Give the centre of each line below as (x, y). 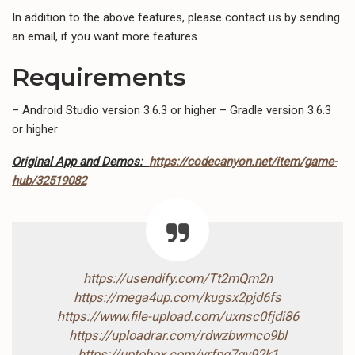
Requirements (99, 77)
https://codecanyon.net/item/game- (243, 161)
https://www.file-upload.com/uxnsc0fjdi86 (177, 316)
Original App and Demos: (80, 161)
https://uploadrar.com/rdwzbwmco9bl (177, 335)
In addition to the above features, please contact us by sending (176, 17)
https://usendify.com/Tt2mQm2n (177, 278)
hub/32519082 (49, 180)
